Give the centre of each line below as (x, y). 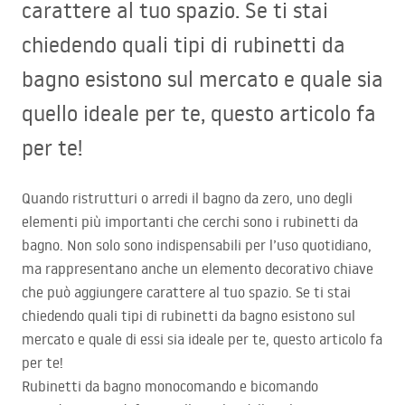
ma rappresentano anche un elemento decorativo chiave (198, 269)
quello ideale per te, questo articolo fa (199, 113)
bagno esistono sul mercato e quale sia (202, 79)
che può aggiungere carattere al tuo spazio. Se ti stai (186, 292)
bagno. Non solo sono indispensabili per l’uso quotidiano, (197, 245)
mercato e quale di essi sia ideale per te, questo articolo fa (202, 339)
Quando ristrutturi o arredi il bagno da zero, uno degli (187, 198)
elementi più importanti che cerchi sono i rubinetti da (190, 222)
